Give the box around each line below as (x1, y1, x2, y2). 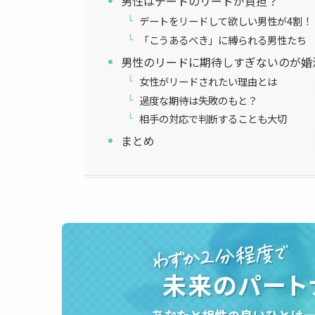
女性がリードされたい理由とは (139, 74, 278, 89)
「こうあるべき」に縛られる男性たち (139, 32, 307, 47)
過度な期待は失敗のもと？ (139, 92, 258, 108)
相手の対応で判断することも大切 (139, 111, 288, 127)
